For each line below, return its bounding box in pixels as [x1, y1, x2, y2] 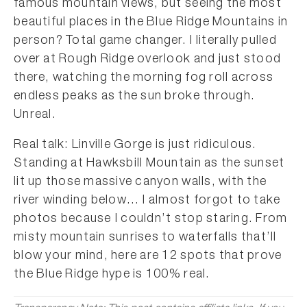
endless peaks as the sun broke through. [14, 90, 256, 103]
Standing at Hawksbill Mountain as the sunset [14, 158, 285, 170]
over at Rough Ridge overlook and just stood [14, 53, 282, 66]
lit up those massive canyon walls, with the [14, 176, 267, 188]
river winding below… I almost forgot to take [14, 195, 281, 207]
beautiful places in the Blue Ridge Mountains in [14, 16, 288, 29]
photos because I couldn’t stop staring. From [14, 213, 288, 225]
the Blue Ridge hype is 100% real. [14, 269, 210, 281]
